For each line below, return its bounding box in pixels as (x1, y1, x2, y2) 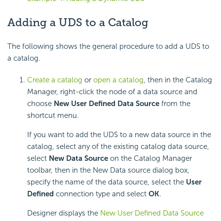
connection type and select (54, 189, 148, 198)
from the (159, 99, 190, 108)
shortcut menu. (27, 110, 79, 120)
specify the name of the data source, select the (27, 177, 186, 186)
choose (27, 99, 54, 108)
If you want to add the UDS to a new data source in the (27, 130, 211, 139)
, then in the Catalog (144, 75, 212, 84)
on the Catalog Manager (108, 153, 192, 163)
